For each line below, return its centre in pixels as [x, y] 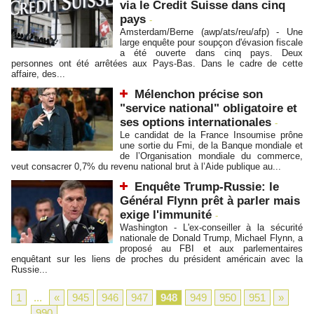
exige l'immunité [166, 215]
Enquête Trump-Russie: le [207, 187]
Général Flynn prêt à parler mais [210, 201]
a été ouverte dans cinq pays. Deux [211, 53]
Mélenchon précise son [199, 94]
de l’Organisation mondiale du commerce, [211, 156]
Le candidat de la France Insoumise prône [211, 135]
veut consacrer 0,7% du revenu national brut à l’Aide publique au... [146, 166]
